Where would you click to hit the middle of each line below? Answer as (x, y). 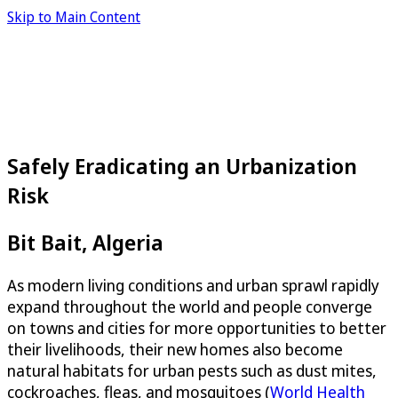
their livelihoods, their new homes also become (175, 349)
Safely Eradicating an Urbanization (182, 165)
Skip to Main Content (74, 17)
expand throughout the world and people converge (190, 306)
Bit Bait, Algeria (85, 242)
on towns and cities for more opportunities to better (197, 327)
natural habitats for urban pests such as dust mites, (192, 370)
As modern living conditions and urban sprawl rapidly (193, 285)
